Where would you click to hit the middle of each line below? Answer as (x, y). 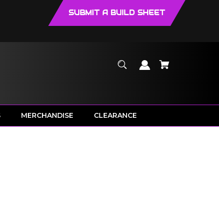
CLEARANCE (116, 115)
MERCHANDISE (47, 115)
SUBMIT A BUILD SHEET (117, 13)
